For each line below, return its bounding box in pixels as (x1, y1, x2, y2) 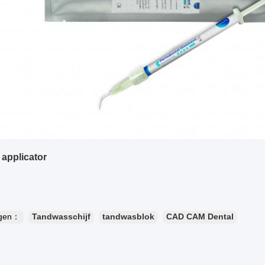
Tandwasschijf (32, 211, 91, 221)
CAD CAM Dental (166, 211, 234, 221)
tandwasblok (102, 211, 154, 221)
